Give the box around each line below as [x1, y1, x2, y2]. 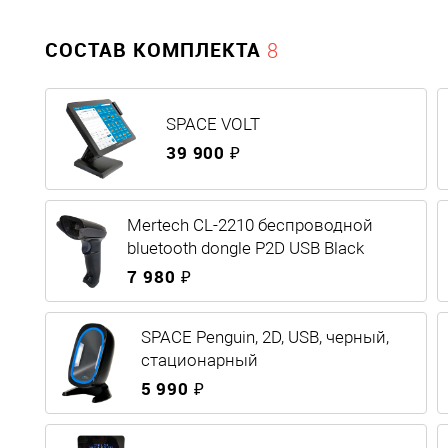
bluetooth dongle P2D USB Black [127, 237, 365, 258]
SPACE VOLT [166, 114, 260, 135]
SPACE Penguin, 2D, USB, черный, [140, 326, 389, 347]
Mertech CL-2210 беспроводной [127, 214, 374, 235]
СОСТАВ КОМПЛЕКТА [45, 36, 267, 64]
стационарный [140, 349, 258, 370]
